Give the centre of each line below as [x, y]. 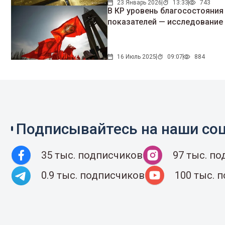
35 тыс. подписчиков [92, 155]
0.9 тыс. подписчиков [93, 176]
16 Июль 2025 [137, 57]
